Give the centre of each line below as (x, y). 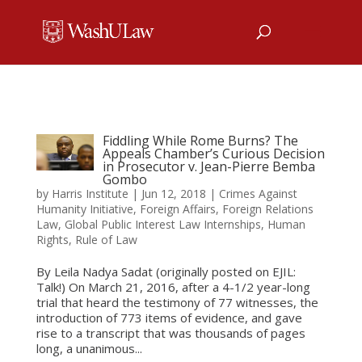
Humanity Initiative (84, 209)
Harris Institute (90, 194)
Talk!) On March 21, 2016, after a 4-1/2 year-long (173, 287)
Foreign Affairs (177, 209)
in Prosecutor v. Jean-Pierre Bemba (209, 166)
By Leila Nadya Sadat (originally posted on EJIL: (166, 271)
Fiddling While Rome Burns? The (201, 141)
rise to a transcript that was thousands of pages (170, 333)
